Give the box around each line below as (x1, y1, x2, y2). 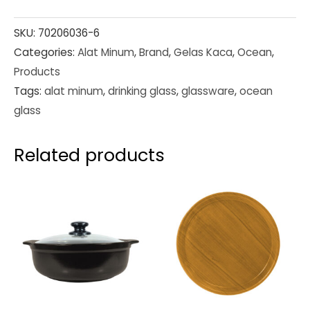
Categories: (14, 45, 77, 60)
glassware (181, 84, 235, 99)
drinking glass (108, 84, 176, 99)
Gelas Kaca (174, 45, 232, 60)
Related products (14, 143, 165, 168)
